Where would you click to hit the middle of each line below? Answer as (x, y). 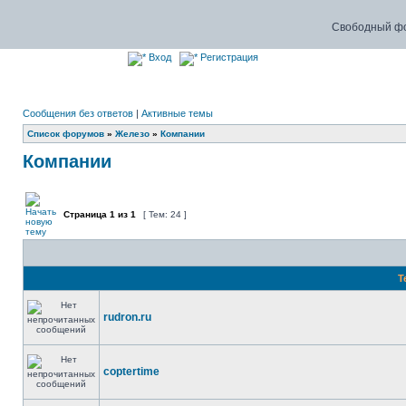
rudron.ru (127, 317)
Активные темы (177, 113)
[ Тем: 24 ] (165, 214)
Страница (85, 214)
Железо (132, 134)
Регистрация (228, 57)
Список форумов (66, 134)
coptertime (131, 372)
